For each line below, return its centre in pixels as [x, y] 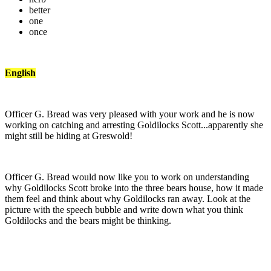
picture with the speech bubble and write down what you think [124, 209]
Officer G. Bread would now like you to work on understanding [127, 177]
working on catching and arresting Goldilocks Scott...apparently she [134, 125]
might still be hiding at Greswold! [69, 135]
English [20, 73]
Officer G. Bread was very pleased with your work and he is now [130, 114]
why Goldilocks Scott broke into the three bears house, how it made [134, 188]
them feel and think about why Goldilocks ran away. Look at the [128, 198]
